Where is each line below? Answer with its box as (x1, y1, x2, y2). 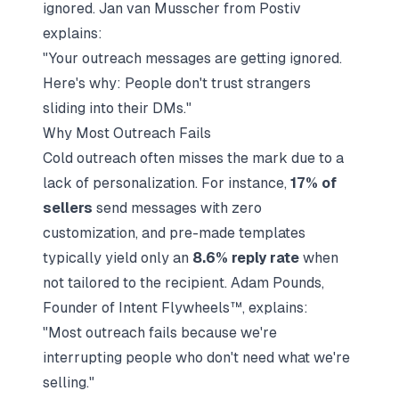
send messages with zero (93, 199, 262, 216)
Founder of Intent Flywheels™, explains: (43, 299, 308, 316)
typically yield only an (43, 249, 192, 266)
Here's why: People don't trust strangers (43, 75, 311, 92)
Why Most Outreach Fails (43, 125, 211, 142)
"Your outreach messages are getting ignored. (43, 50, 342, 67)
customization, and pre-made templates (43, 224, 305, 241)
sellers (43, 199, 93, 216)
